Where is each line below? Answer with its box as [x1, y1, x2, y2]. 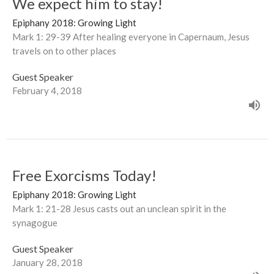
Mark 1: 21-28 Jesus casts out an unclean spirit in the [12, 202, 226, 214]
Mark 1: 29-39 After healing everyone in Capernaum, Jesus [12, 31, 250, 42]
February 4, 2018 [12, 84, 82, 96]
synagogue [12, 217, 57, 228]
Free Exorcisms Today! [12, 166, 157, 184]
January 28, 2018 [12, 256, 83, 268]
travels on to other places [12, 45, 116, 56]
